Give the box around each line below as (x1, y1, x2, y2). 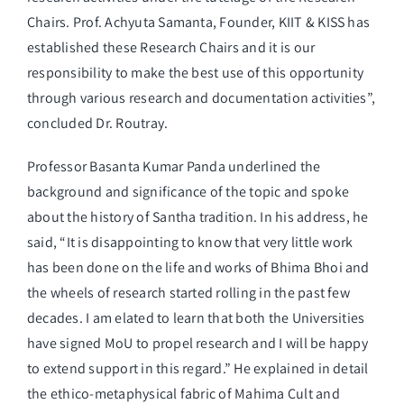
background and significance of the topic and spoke (27, 182, 349, 202)
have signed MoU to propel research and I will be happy (27, 334, 368, 353)
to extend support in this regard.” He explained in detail (27, 359, 369, 379)
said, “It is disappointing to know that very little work (27, 233, 353, 252)
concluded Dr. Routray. (27, 114, 169, 133)
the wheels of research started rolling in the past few (27, 283, 350, 303)
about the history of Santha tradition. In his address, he (27, 207, 369, 227)
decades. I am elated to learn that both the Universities (27, 308, 365, 328)
